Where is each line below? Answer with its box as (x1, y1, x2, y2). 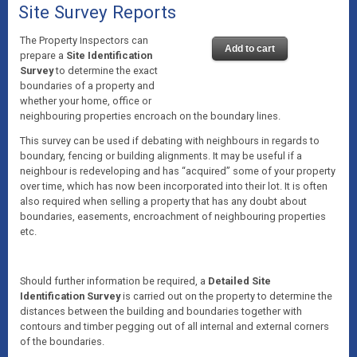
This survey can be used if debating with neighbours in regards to (19, 135, 320, 147)
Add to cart (224, 43, 275, 54)
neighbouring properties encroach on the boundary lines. (19, 110, 280, 122)
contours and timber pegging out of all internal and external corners (19, 320, 329, 332)
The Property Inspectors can (19, 34, 148, 46)
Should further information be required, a (19, 275, 208, 287)
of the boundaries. (19, 335, 104, 347)
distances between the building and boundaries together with (19, 305, 302, 317)
